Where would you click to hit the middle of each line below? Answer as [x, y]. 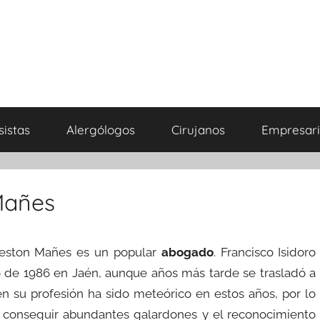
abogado [187, 252]
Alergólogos [100, 130]
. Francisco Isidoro [265, 252]
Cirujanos [198, 130]
